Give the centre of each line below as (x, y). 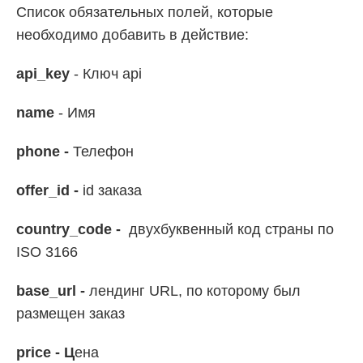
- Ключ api (108, 74)
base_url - (51, 291)
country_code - (70, 230)
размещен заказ (73, 314)
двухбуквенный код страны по (231, 230)
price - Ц (45, 353)
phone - (45, 152)
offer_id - (49, 191)
